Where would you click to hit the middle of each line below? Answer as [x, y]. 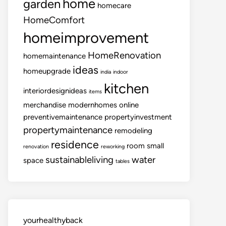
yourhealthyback [53, 220]
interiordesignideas [55, 91]
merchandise [45, 105]
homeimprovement [86, 38]
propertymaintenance [68, 130]
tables [123, 161]
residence [75, 145]
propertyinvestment [138, 117]
